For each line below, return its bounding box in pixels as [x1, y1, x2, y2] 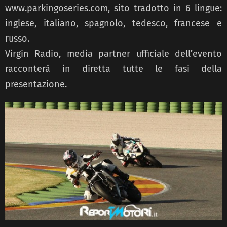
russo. [5, 32, 29, 44]
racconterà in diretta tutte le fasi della [5, 63, 222, 74]
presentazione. [5, 78, 67, 90]
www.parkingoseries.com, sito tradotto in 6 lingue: [5, 2, 222, 14]
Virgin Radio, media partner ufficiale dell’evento [5, 48, 222, 59]
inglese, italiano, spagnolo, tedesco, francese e [5, 17, 222, 29]
